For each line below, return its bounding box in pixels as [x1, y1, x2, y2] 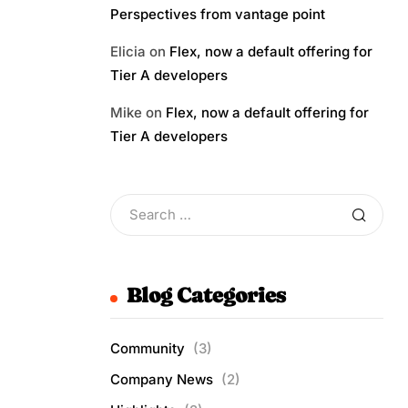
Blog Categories [127, 281, 285, 307]
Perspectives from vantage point [110, 5, 325, 23]
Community [110, 339, 185, 357]
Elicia [110, 42, 146, 60]
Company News [110, 370, 213, 388]
